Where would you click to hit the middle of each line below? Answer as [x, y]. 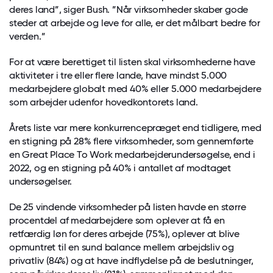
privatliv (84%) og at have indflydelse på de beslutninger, [131, 260]
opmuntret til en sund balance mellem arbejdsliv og [122, 247]
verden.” [27, 36]
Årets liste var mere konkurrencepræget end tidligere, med [135, 127]
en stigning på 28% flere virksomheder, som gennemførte [132, 141]
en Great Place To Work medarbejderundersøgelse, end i [132, 154]
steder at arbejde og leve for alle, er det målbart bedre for [135, 23]
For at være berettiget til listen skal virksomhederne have [132, 62]
